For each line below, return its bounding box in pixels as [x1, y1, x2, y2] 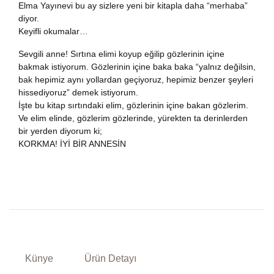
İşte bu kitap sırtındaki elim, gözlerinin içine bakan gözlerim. [18, 100, 248, 110]
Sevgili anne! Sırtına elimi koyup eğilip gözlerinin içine [18, 49, 224, 59]
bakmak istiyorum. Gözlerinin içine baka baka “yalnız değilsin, [18, 62, 256, 72]
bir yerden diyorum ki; [18, 126, 102, 136]
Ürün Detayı [84, 253, 136, 264]
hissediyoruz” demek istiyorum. [18, 87, 138, 97]
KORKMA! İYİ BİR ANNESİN [18, 139, 126, 149]
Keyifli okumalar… [18, 26, 88, 36]
